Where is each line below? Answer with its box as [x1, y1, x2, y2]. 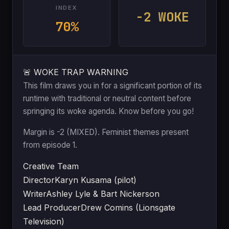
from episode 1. [23, 140, 77, 150]
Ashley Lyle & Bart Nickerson [46, 188, 159, 199]
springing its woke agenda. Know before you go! [23, 106, 194, 116]
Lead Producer [23, 202, 81, 213]
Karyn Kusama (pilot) [55, 174, 136, 185]
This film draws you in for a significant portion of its [23, 80, 202, 90]
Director [23, 174, 55, 185]
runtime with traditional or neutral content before [23, 93, 191, 103]
